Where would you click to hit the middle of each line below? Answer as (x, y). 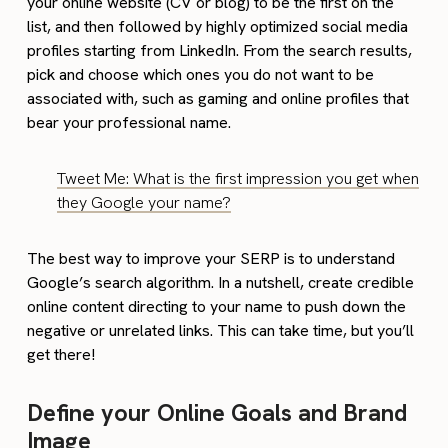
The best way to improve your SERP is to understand (211, 258)
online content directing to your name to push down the (217, 306)
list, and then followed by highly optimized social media (218, 26)
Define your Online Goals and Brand (217, 412)
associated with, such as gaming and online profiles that (218, 98)
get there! (61, 354)
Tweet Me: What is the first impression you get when (238, 178)
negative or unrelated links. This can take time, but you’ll (221, 330)
